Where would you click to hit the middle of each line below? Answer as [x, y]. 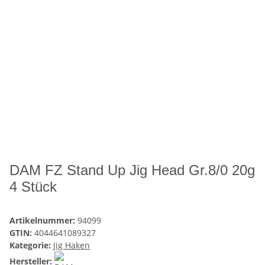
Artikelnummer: [43, 221]
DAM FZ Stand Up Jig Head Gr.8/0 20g [132, 170]
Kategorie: [31, 245]
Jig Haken [72, 245]
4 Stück [33, 187]
